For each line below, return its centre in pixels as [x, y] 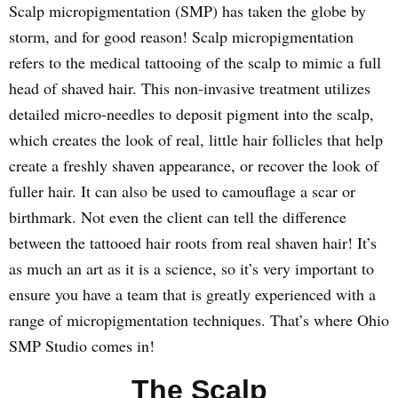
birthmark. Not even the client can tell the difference [178, 217]
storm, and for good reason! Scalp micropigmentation [181, 36]
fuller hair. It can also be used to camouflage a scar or [182, 191]
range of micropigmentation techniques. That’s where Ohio [199, 320]
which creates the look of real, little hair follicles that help [196, 139]
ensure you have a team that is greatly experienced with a [192, 294]
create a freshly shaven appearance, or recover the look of [194, 165]
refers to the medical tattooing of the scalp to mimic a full [195, 62]
